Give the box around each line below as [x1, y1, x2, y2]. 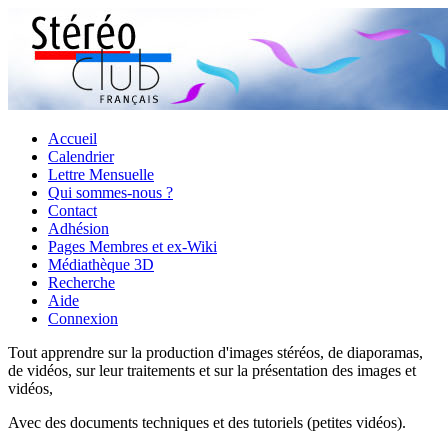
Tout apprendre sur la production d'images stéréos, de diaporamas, [8, 344, 423, 361]
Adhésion [48, 220, 109, 237]
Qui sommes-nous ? [48, 184, 173, 201]
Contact [48, 202, 97, 219]
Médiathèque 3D [48, 256, 154, 273]
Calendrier [48, 148, 114, 165]
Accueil [48, 130, 97, 147]
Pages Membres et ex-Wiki [48, 238, 217, 255]
